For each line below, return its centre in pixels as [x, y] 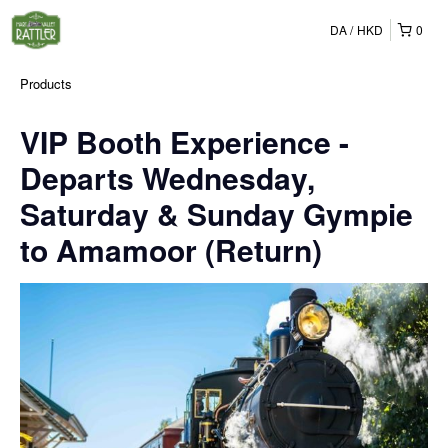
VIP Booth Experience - [184, 141]
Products [46, 83]
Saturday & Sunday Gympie [216, 213]
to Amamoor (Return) [171, 249]
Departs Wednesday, [167, 177]
